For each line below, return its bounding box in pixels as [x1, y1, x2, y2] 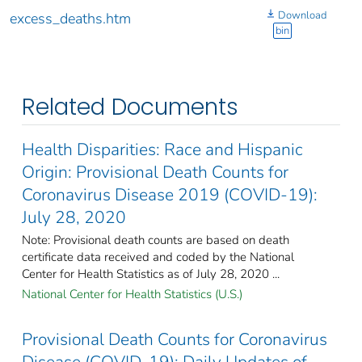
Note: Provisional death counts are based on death [22, 231, 289, 248]
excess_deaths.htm [10, 8, 131, 28]
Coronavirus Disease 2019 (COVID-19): [22, 183, 318, 206]
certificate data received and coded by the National [22, 248, 294, 265]
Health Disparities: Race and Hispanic [22, 137, 303, 161]
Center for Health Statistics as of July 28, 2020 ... [22, 265, 280, 282]
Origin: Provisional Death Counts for [22, 160, 288, 183]
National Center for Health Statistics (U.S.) [22, 285, 242, 302]
